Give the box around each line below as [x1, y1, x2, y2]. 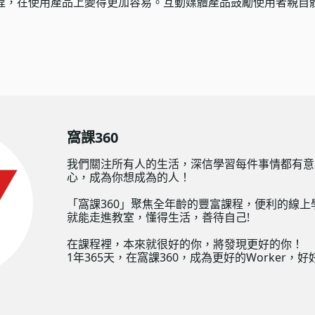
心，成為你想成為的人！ [66, 169, 191, 185]
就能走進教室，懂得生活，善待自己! [66, 209, 250, 225]
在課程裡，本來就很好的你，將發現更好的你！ [66, 236, 303, 252]
